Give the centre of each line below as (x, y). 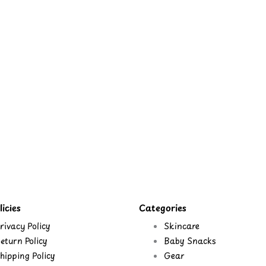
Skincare (182, 226)
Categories (163, 207)
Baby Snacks (190, 241)
